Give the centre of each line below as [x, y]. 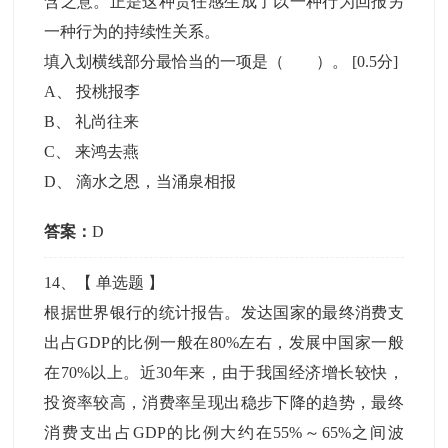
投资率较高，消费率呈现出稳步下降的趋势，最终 [224, 402]
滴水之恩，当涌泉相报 [156, 181]
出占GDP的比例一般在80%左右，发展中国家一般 [224, 342]
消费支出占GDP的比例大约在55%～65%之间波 [224, 432]
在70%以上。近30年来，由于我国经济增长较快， [224, 372]
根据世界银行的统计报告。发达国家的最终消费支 [224, 312]
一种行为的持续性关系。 [132, 31]
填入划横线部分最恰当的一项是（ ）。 [198, 61]
